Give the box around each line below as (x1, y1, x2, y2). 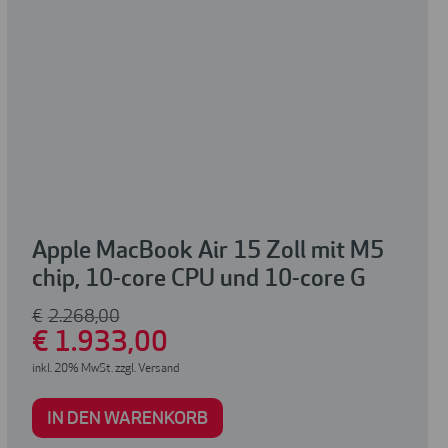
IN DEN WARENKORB (46, 410, 208, 430)
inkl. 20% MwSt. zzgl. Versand (31, 363, 179, 376)
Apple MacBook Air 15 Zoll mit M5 (31, 240, 384, 265)
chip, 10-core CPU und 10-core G (31, 268, 366, 293)
